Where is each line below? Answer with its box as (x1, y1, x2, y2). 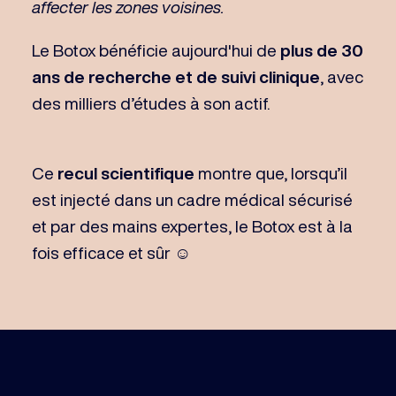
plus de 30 (279, 42, 363, 59)
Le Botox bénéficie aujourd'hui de (31, 42, 280, 59)
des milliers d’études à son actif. (31, 95, 273, 112)
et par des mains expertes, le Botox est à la (31, 217, 353, 235)
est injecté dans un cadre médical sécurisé (31, 191, 353, 209)
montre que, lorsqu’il (194, 164, 347, 182)
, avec (319, 68, 363, 86)
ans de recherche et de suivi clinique (31, 68, 320, 86)
